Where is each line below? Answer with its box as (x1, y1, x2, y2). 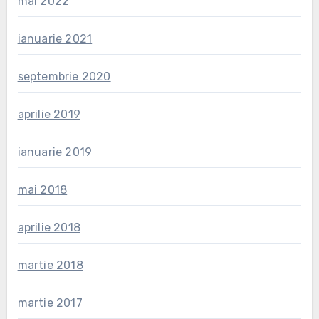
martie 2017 (17, 296, 83, 310)
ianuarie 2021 (17, 32, 93, 46)
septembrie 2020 (17, 70, 111, 84)
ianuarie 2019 (17, 145, 93, 159)
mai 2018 (17, 183, 68, 197)
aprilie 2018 (17, 221, 80, 235)
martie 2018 (17, 258, 83, 273)
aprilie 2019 (17, 108, 80, 122)
